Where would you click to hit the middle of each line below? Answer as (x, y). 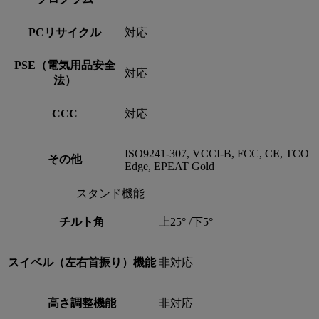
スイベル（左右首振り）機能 (82, 263)
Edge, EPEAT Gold (169, 167)
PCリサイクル (65, 33)
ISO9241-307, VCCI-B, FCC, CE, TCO (217, 154)
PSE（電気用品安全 (65, 66)
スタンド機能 (110, 194)
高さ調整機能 (82, 303)
